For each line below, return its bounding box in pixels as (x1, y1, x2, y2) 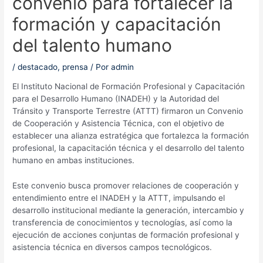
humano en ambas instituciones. (12, 156, 135, 166)
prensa (62, 62, 89, 72)
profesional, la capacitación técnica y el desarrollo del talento (12, 143, 245, 153)
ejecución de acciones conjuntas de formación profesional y (12, 230, 240, 240)
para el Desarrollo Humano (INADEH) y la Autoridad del (12, 94, 220, 104)
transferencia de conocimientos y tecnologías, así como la (12, 218, 233, 228)
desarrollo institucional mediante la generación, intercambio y (12, 205, 245, 215)
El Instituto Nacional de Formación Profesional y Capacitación (12, 82, 245, 92)
